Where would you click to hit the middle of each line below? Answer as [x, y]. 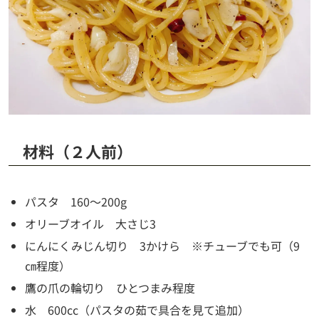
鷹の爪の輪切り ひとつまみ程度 [110, 288]
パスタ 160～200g [76, 201]
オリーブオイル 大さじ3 [91, 223]
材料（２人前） [78, 151]
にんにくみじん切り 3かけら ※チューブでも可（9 [163, 246]
